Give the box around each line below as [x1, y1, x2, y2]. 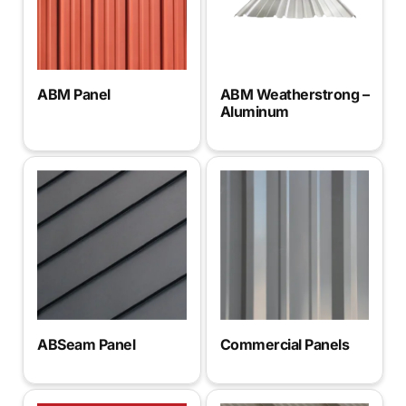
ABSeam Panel [37, 335, 135, 354]
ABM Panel [37, 85, 111, 104]
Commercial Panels [219, 334, 349, 353]
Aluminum [219, 102, 289, 121]
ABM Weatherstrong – [219, 85, 369, 104]
